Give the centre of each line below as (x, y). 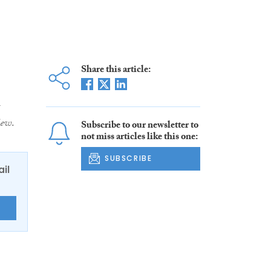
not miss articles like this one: (139, 138)
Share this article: (116, 71)
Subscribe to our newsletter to (139, 126)
